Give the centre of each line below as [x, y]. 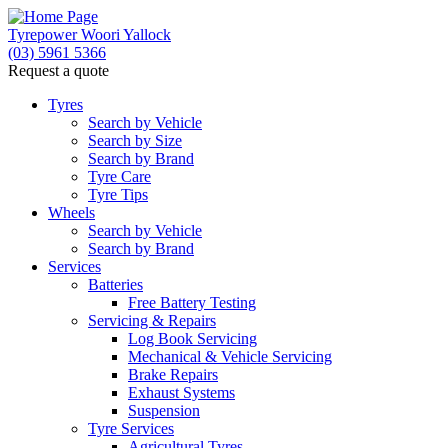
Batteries [115, 284]
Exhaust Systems [181, 392]
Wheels [71, 212]
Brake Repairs [173, 374]
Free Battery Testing [192, 302]
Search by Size [135, 140]
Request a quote [58, 70]
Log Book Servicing [192, 338]
